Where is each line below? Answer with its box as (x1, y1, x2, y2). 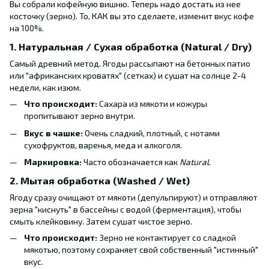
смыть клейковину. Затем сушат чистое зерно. (10, 216, 192, 226)
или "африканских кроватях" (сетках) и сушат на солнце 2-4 (10, 70, 246, 81)
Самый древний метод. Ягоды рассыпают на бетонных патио (10, 58, 250, 69)
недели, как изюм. (10, 82, 81, 93)
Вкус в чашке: (24, 127, 83, 138)
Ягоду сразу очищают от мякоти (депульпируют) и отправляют (10, 192, 258, 202)
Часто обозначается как (82, 157, 180, 168)
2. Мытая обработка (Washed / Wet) (10, 174, 190, 186)
